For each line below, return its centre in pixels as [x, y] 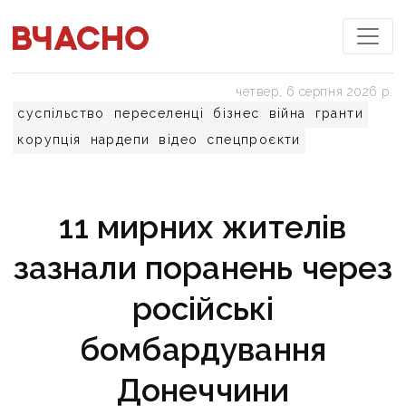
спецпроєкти [254, 140]
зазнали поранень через [203, 268]
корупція [49, 140]
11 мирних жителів [203, 227]
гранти [339, 113]
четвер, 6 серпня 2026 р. [314, 92]
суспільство [61, 113]
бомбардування [203, 349]
